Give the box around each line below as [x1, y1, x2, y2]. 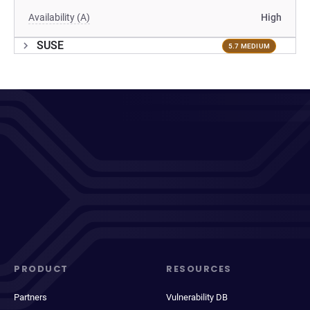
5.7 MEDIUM [228, 42, 270, 50]
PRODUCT [14, 262, 69, 275]
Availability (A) [28, 12, 90, 23]
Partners [14, 292, 47, 302]
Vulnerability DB [166, 292, 228, 302]
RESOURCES [166, 262, 232, 275]
